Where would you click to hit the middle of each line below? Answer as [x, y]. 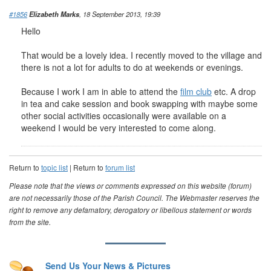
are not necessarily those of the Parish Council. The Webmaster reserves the [134, 198]
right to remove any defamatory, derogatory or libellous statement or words [130, 210]
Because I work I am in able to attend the [101, 91]
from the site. [30, 222]
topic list [54, 167]
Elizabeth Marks [54, 14]
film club [196, 91]
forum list [120, 167]
